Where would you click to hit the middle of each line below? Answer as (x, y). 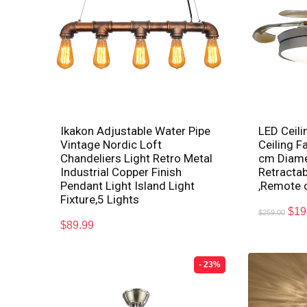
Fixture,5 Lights (100, 199)
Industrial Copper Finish (121, 172)
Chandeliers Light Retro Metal (137, 158)
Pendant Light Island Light (128, 185)
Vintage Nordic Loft (111, 144)
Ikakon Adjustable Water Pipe (136, 131)
